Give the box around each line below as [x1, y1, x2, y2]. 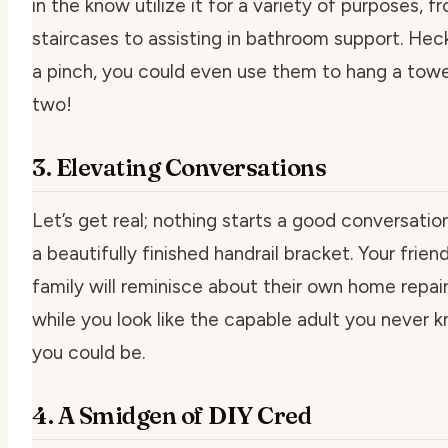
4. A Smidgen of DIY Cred [32, 400, 312, 430]
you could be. [32, 340, 145, 364]
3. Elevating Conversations [32, 152, 327, 182]
